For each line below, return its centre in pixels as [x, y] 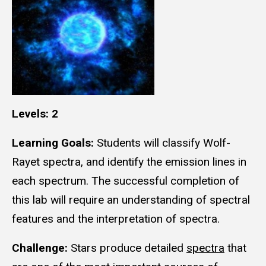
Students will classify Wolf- [164, 143]
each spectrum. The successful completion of [126, 181]
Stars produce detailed [129, 248]
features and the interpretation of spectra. [116, 219]
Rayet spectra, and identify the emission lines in [129, 162]
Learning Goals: [54, 143]
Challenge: [41, 248]
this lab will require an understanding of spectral [131, 200]
